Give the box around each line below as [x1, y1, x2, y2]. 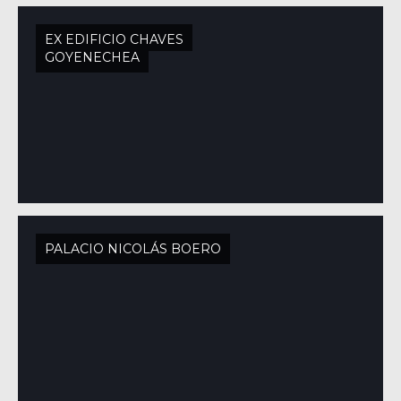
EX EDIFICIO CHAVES [45, 31, 183, 47]
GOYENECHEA [45, 49, 140, 65]
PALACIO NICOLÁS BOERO [45, 241, 221, 257]
